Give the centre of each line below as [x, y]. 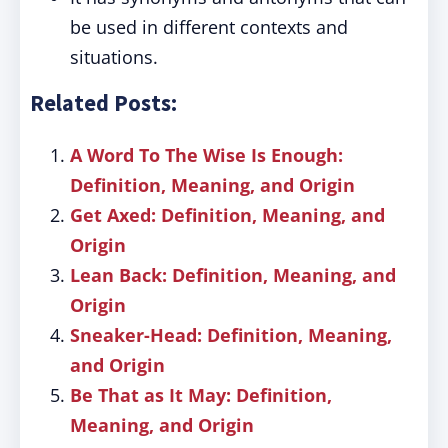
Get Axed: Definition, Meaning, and [227, 215]
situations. [114, 57]
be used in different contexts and [209, 27]
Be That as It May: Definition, [201, 395]
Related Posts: [103, 103]
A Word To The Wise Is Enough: [206, 155]
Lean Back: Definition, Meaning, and [233, 275]
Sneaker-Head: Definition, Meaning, [231, 335]
